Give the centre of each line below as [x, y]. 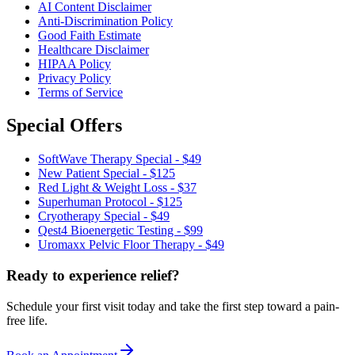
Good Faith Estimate [90, 35]
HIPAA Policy [74, 63]
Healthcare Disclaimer [94, 49]
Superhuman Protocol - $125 [110, 202]
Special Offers [64, 126]
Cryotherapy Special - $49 [104, 216]
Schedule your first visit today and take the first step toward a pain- [173, 306]
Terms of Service [80, 92]
